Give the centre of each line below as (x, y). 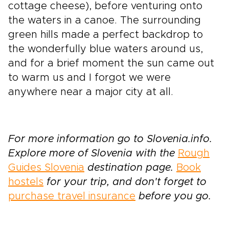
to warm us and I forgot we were (89, 78)
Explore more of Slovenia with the (93, 154)
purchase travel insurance (72, 197)
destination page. (130, 168)
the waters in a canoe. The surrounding (105, 21)
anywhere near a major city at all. (91, 92)
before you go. (173, 197)
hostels (26, 182)
